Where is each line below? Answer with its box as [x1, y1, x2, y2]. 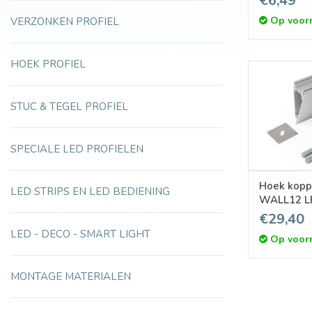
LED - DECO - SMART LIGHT [10, 227, 150, 242]
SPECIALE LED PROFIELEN [10, 142, 143, 157]
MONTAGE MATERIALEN [10, 270, 131, 284]
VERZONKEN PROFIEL [10, 15, 119, 29]
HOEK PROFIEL [10, 57, 86, 72]
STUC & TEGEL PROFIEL [10, 100, 128, 114]
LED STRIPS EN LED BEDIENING [10, 185, 170, 199]
